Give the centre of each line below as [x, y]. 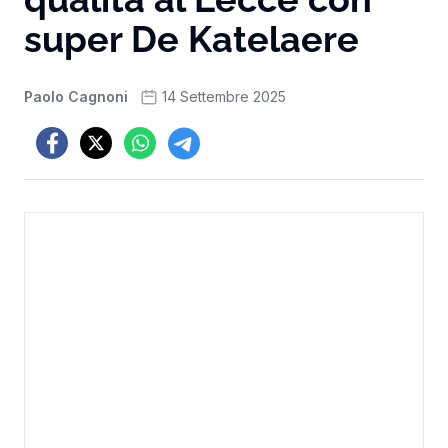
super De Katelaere [191, 39]
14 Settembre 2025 [224, 96]
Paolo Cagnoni [76, 96]
